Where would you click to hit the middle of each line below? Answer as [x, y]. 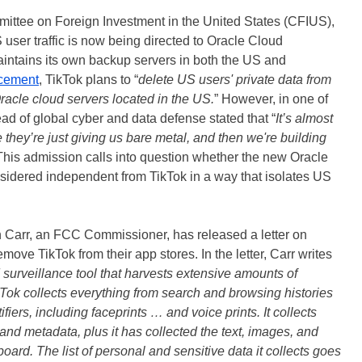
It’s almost [304, 118]
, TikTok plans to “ [88, 80]
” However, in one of [271, 99]
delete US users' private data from [235, 80]
